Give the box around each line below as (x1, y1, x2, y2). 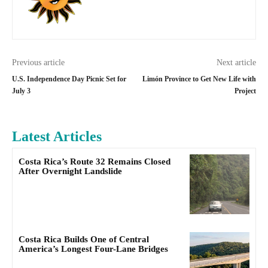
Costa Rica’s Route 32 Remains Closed (19, 157, 170, 166)
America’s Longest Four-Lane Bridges (19, 244, 168, 254)
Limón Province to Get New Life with (142, 75, 256, 83)
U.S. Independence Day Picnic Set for (12, 75, 126, 83)
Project (234, 87, 256, 95)
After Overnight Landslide (19, 166, 122, 176)
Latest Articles (12, 129, 102, 144)
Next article (216, 58, 256, 67)
